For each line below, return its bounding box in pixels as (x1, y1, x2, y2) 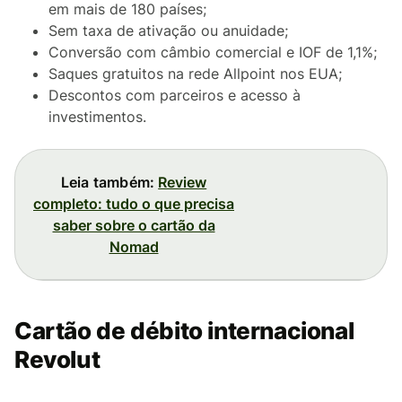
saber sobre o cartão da (52, 215, 215, 234)
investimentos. (48, 107, 146, 126)
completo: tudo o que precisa (33, 194, 234, 213)
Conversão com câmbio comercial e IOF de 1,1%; (48, 42, 377, 61)
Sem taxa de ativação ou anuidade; (48, 21, 288, 39)
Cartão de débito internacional (14, 316, 354, 345)
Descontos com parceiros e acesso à (48, 85, 301, 104)
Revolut (14, 345, 100, 373)
